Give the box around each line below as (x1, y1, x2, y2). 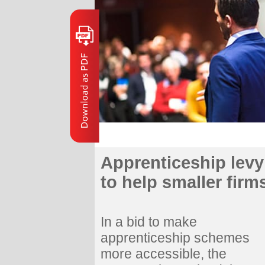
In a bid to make (101, 214, 197, 230)
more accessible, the (101, 246, 227, 261)
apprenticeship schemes (101, 230, 250, 245)
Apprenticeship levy (101, 153, 264, 172)
